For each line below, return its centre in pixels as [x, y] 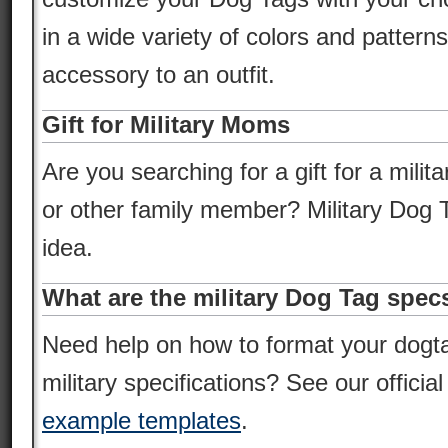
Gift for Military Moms [166, 124]
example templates [141, 420]
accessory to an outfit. [158, 74]
